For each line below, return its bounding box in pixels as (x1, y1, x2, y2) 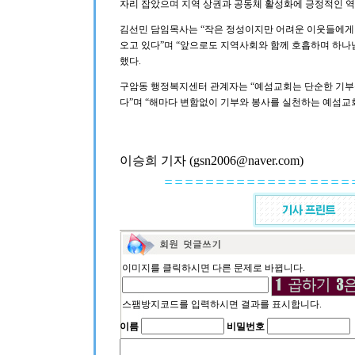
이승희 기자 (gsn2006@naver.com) (119, 154, 303, 167)
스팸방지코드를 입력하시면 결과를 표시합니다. (121, 299, 322, 310)
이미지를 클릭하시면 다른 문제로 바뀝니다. (121, 262, 305, 273)
